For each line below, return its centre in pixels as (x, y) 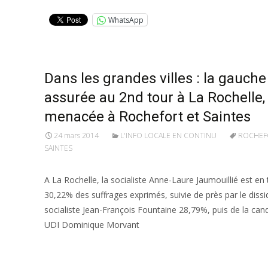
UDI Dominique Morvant (92, 225)
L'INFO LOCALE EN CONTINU (168, 135)
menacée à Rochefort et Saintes (147, 117)
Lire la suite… (73, 247)
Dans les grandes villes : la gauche (155, 78)
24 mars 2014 (76, 135)
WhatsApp (126, 20)
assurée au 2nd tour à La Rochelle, (155, 98)
